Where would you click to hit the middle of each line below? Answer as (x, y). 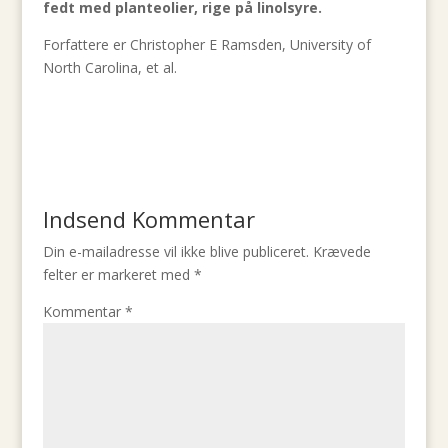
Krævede (341, 251)
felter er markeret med (118, 274)
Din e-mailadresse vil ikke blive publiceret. (175, 251)
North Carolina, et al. (109, 67)
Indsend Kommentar (148, 219)
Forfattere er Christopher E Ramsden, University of (206, 44)
